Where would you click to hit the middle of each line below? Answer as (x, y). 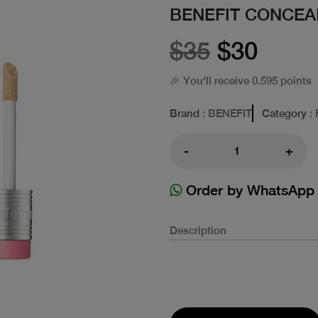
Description (198, 230)
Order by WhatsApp (248, 190)
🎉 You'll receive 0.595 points (241, 80)
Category (284, 113)
